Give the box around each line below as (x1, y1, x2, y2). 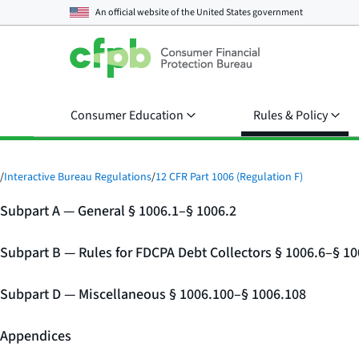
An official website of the (95, 5, 196, 19)
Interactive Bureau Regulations (4, 169, 151, 185)
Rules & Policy (253, 107, 328, 124)
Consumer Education (71, 107, 184, 124)
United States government (196, 5, 303, 19)
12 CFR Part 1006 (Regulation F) (155, 169, 303, 185)
